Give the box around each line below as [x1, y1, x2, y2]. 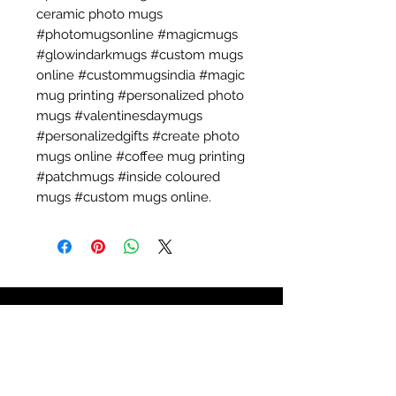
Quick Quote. [104, 331, 225, 356]
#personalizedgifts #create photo [36, 128, 240, 144]
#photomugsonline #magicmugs [36, 27, 238, 42]
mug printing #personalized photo [36, 88, 244, 103]
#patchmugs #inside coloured [36, 169, 220, 185]
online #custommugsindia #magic [36, 67, 245, 83]
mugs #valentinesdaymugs [36, 108, 202, 124]
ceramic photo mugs [36, 6, 163, 22]
